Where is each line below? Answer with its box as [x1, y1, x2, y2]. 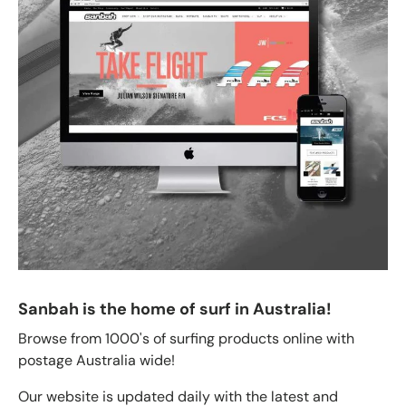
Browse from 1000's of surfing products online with [18, 329, 354, 349]
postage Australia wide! [18, 351, 175, 371]
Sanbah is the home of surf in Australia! [18, 298, 332, 321]
